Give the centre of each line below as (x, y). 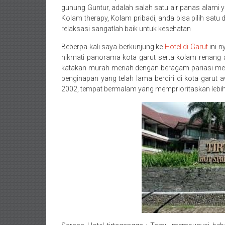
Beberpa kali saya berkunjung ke (113, 47)
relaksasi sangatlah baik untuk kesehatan (126, 29)
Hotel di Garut (186, 47)
